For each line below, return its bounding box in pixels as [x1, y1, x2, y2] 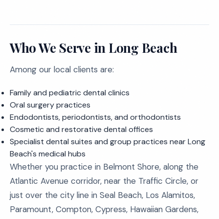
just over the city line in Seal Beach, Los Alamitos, [10, 190, 195, 200]
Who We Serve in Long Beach [10, 39, 177, 56]
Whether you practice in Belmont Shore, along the [10, 161, 198, 172]
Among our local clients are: [10, 64, 114, 75]
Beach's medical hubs [10, 149, 86, 159]
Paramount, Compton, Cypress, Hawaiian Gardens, [10, 204, 198, 215]
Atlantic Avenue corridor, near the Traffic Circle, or [10, 175, 198, 186]
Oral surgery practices [10, 100, 90, 110]
